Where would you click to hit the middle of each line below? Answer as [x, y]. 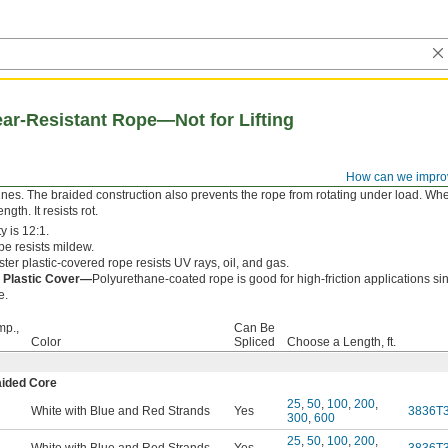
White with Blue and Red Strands [120, 411]
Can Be [254, 328]
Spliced [254, 342]
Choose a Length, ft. [341, 342]
